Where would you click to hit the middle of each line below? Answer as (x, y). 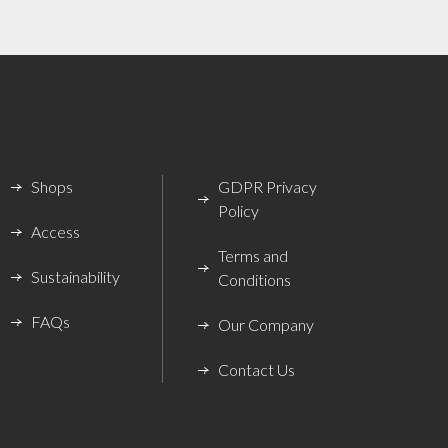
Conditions (254, 280)
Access (56, 232)
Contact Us (256, 370)
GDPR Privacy (267, 187)
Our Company (265, 325)
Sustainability (76, 277)
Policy (238, 211)
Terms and (252, 256)
